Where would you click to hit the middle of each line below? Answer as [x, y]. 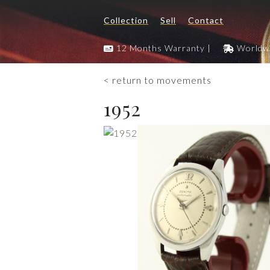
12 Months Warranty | [165, 48]
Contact [206, 20]
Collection [126, 20]
